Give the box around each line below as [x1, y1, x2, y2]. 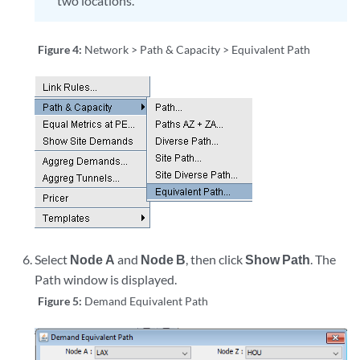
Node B [141, 252, 186, 268]
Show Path [245, 252, 311, 268]
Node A [70, 252, 116, 268]
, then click [186, 252, 246, 268]
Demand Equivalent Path [84, 294, 209, 309]
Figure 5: [38, 294, 85, 309]
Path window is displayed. [35, 272, 178, 288]
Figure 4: [38, 43, 85, 57]
